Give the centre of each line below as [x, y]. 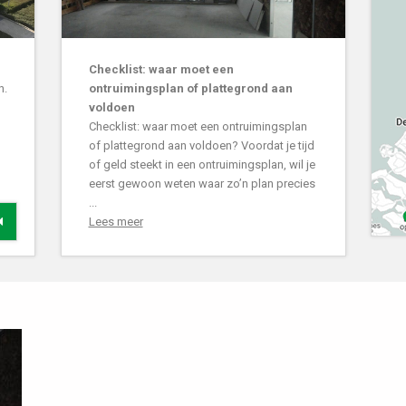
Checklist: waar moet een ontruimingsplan [198, 126]
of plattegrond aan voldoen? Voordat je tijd [201, 145]
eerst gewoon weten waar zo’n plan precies [202, 183]
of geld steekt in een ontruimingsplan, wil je [202, 164]
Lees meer [116, 221]
